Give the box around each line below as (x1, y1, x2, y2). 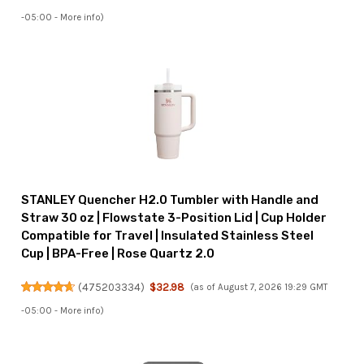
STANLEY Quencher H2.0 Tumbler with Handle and (21, 193, 319, 208)
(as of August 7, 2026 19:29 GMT (189, 282, 327, 293)
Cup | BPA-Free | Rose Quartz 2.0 (21, 246, 215, 262)
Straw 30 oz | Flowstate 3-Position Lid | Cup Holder (21, 210, 327, 226)
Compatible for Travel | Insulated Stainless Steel (21, 228, 314, 244)
